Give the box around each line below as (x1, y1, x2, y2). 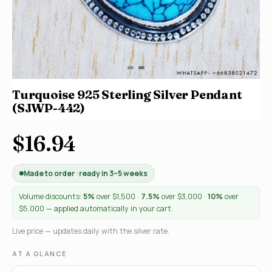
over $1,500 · (95, 191, 141, 202)
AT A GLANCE (12, 249, 67, 258)
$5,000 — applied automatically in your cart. (19, 203, 173, 214)
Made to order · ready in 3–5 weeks (24, 168, 148, 178)
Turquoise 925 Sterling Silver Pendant (12, 87, 242, 102)
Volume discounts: (19, 191, 83, 202)
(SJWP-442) (12, 100, 86, 115)
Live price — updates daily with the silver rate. (12, 226, 169, 236)
